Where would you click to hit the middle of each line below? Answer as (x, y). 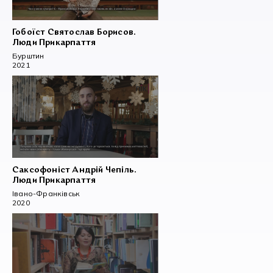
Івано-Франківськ (46, 193)
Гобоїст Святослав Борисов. (74, 33)
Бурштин (28, 56)
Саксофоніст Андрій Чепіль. (75, 170)
